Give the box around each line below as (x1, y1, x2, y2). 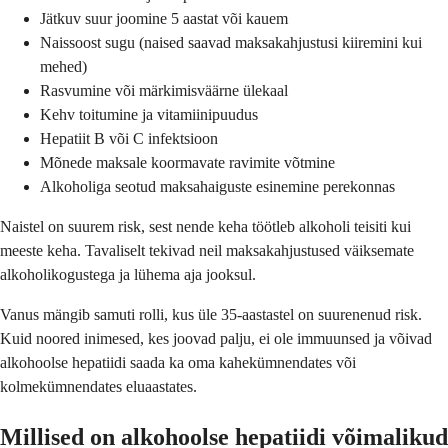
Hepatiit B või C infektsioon (40, 130, 218, 148)
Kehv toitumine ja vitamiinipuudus (40, 106, 258, 124)
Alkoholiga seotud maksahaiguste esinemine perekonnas (40, 178, 395, 196)
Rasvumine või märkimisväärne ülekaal (40, 82, 288, 100)
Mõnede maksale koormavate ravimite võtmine (40, 154, 335, 172)
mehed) (40, 58, 87, 76)
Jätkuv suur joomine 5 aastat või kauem (40, 10, 288, 28)
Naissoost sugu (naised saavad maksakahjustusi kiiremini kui (40, 34, 422, 52)
